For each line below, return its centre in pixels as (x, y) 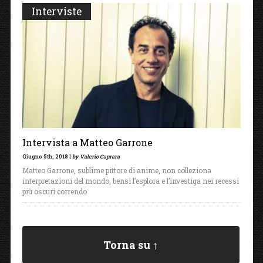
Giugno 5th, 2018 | (47, 157)
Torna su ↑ (131, 245)
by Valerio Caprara (96, 157)
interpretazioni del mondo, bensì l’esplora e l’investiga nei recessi (130, 181)
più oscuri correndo (54, 192)
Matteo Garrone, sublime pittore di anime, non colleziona (117, 171)
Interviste (56, 12)
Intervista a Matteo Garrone (87, 143)
